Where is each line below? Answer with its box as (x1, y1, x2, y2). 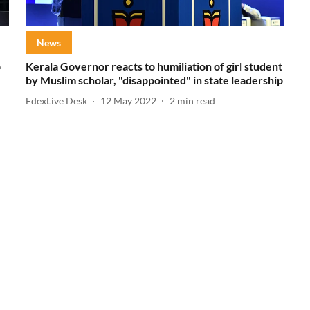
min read (176, 95, 215, 107)
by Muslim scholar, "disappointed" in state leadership (25, 73, 283, 86)
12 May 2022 (100, 95, 156, 107)
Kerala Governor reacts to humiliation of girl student (25, 59, 282, 73)
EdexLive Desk (25, 95, 87, 107)
